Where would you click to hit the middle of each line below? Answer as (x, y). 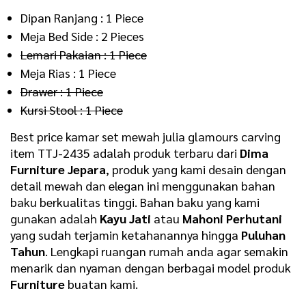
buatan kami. (101, 284)
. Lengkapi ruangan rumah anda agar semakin (167, 251)
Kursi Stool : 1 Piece (72, 110)
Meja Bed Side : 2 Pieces (82, 36)
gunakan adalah (55, 219)
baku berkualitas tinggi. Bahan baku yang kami (135, 202)
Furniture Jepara (58, 169)
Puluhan (263, 235)
